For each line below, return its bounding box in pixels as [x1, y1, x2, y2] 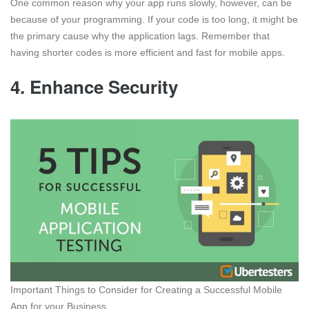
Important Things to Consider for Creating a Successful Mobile [10, 284, 282, 296]
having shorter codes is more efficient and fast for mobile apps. [10, 47, 285, 59]
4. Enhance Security [10, 74, 178, 100]
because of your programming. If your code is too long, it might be [10, 14, 298, 26]
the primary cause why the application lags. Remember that [10, 30, 270, 42]
